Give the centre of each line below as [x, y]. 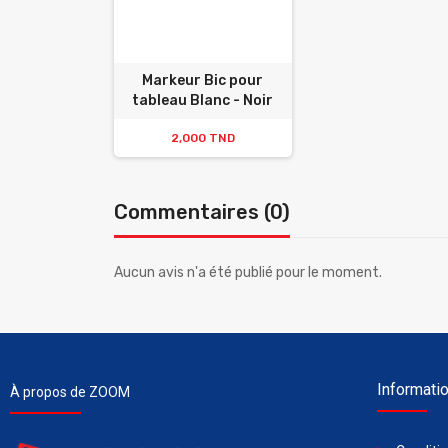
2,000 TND [202, 137]
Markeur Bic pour [203, 80]
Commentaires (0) [202, 211]
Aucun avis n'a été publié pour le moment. [248, 272]
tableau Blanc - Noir [203, 100]
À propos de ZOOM [70, 391]
